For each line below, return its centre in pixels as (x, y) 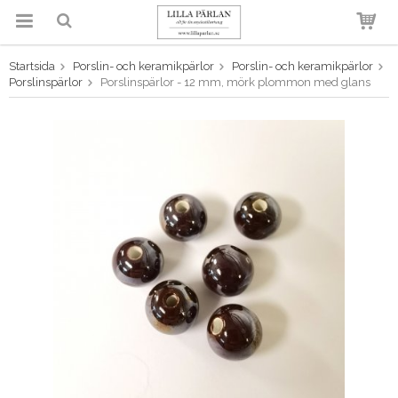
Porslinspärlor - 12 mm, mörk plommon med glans (235, 82)
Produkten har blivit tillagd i (198, 74)
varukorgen (198, 85)
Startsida (32, 66)
